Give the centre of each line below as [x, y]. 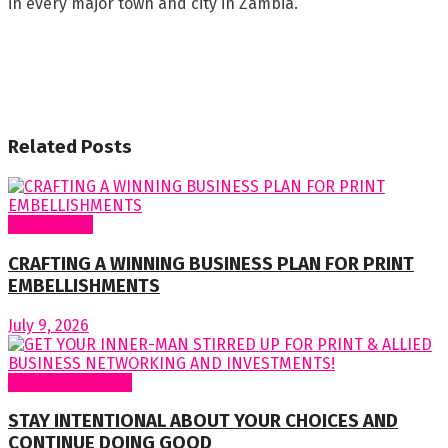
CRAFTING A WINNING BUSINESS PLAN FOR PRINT [211, 263]
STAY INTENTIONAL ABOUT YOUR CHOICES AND [203, 421]
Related [42, 147]
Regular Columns [70, 382]
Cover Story [50, 225]
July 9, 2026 [48, 325]
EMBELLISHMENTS [84, 285]
